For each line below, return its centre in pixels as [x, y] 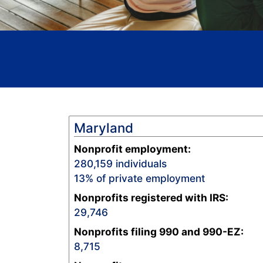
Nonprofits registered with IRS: [151, 198]
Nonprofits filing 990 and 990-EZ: [159, 232]
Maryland [104, 128]
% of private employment [145, 178]
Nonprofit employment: [132, 149]
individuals [140, 164]
